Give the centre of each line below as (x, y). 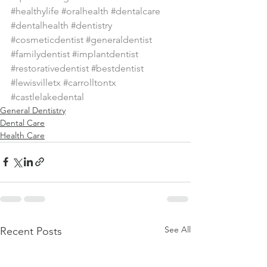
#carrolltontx (90, 82)
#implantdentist (105, 54)
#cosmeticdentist (47, 39)
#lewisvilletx (36, 82)
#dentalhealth (40, 25)
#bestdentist (117, 68)
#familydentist (40, 54)
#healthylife (35, 11)
